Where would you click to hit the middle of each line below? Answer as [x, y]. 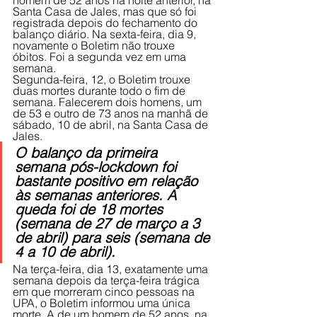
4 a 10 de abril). [67, 252]
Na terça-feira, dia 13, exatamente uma [112, 269]
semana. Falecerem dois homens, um [109, 102]
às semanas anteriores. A [98, 195]
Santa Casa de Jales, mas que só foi [106, 12]
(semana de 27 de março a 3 [109, 224]
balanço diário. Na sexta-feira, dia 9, [106, 34]
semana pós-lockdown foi [98, 167]
